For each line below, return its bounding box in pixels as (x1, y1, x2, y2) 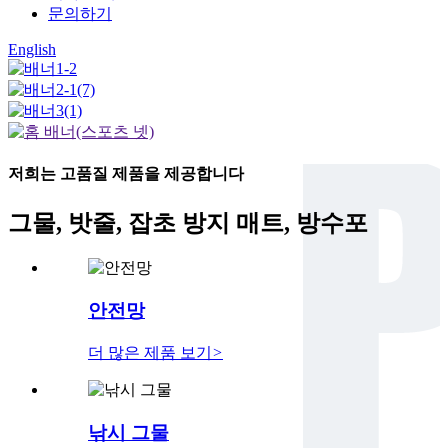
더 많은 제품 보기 (88, 343, 212, 361)
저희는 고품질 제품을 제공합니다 (8, 165, 244, 183)
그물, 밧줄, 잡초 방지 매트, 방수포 (8, 209, 368, 236)
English (8, 41, 56, 58)
